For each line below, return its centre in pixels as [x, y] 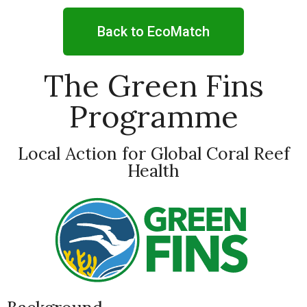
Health [153, 171]
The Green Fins [153, 85]
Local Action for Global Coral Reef [153, 153]
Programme [153, 116]
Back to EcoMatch [153, 32]
